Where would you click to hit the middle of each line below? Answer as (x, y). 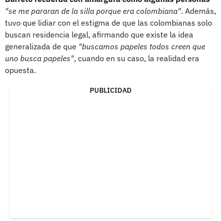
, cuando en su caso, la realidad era (137, 58)
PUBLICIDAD (110, 90)
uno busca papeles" (39, 58)
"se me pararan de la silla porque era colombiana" (93, 11)
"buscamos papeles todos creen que (142, 46)
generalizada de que (42, 46)
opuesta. (20, 70)
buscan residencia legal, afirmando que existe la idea (99, 34)
